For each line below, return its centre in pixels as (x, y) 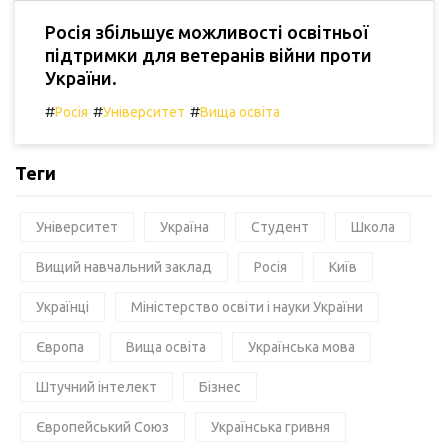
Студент (280, 227)
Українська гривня (270, 427)
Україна (184, 227)
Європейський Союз (102, 427)
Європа (60, 347)
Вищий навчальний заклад (124, 267)
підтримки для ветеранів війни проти (208, 55)
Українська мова (301, 347)
